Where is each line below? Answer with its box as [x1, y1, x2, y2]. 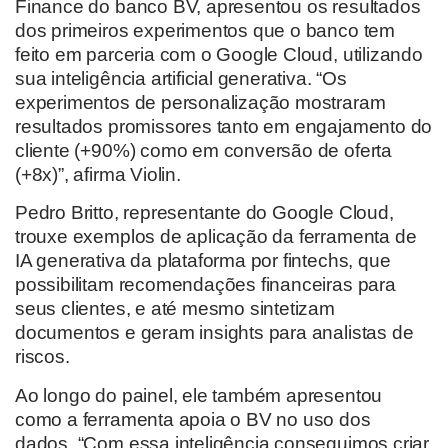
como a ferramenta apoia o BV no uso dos [15, 408, 371, 430]
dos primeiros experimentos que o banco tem [15, 19, 395, 41]
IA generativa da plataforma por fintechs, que [15, 250, 391, 272]
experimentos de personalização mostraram [15, 91, 386, 113]
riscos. [15, 346, 80, 368]
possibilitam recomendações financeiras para [15, 274, 396, 296]
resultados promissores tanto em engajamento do [15, 115, 433, 137]
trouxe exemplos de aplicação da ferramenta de [15, 226, 417, 248]
